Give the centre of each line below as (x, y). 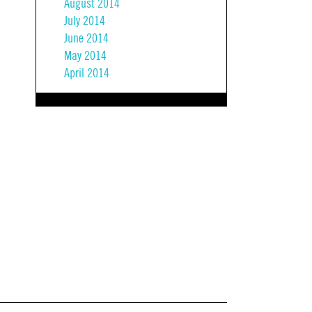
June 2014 (86, 38)
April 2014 (87, 73)
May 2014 (85, 56)
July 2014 (85, 21)
